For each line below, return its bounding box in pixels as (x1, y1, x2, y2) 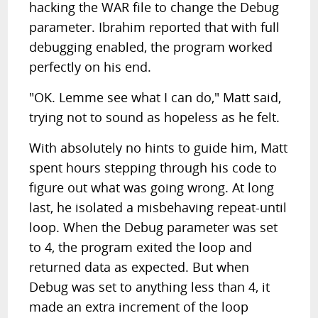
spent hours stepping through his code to (29, 159, 278, 176)
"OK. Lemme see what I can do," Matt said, (29, 89, 282, 106)
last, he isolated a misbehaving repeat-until (29, 199, 287, 216)
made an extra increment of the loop (29, 298, 249, 315)
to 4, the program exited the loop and (29, 238, 253, 256)
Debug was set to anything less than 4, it (29, 278, 270, 295)
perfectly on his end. (29, 58, 152, 75)
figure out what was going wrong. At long (29, 179, 275, 196)
